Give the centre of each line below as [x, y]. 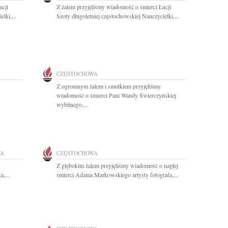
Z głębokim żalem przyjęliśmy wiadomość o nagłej [117, 165]
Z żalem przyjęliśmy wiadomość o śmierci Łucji [114, 7]
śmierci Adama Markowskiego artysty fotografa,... [117, 175]
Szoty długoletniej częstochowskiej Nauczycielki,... [118, 16]
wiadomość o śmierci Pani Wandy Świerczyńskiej [116, 95]
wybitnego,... [72, 104]
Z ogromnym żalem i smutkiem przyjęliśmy [109, 86]
